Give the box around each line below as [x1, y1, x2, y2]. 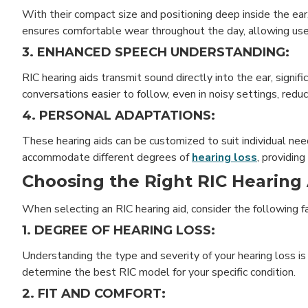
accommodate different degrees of [22, 149, 192, 165]
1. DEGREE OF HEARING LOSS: [22, 222, 215, 238]
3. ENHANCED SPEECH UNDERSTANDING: [22, 44, 289, 60]
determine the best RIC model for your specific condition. [22, 264, 296, 280]
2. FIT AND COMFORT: [22, 285, 166, 301]
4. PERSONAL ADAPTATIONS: [22, 107, 215, 123]
